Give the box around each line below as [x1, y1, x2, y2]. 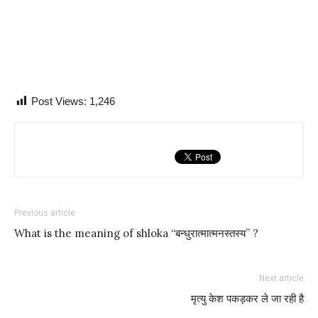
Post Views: [31, 95, 87, 107]
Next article [259, 273, 304, 283]
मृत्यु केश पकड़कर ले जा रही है [191, 292, 304, 305]
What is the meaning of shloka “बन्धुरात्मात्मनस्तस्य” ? [14, 226, 258, 240]
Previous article [14, 208, 75, 218]
